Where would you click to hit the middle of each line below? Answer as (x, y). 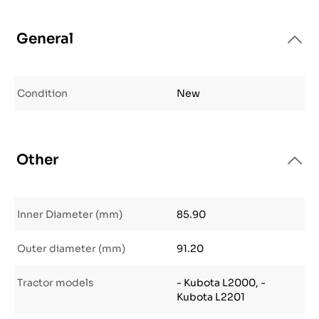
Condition (42, 93)
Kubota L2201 (211, 297)
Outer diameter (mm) (71, 249)
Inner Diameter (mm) (70, 214)
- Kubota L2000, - (221, 283)
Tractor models (56, 283)
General (45, 39)
